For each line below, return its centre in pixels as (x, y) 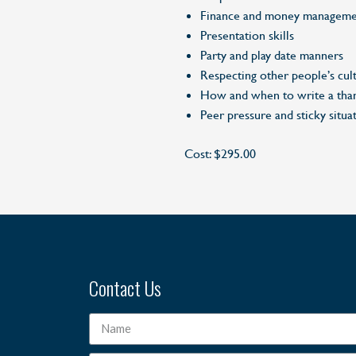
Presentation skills (247, 35)
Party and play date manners (272, 55)
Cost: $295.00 (220, 153)
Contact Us (125, 287)
